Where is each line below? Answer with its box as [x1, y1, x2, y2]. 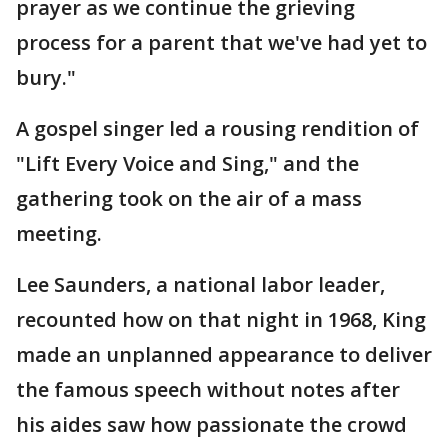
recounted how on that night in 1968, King [16, 306, 426, 333]
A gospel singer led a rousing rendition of [16, 115, 419, 142]
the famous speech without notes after [16, 376, 400, 403]
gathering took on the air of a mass [16, 185, 362, 212]
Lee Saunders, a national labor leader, [16, 271, 385, 298]
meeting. [16, 220, 102, 247]
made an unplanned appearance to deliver [16, 341, 432, 368]
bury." [16, 64, 76, 91]
